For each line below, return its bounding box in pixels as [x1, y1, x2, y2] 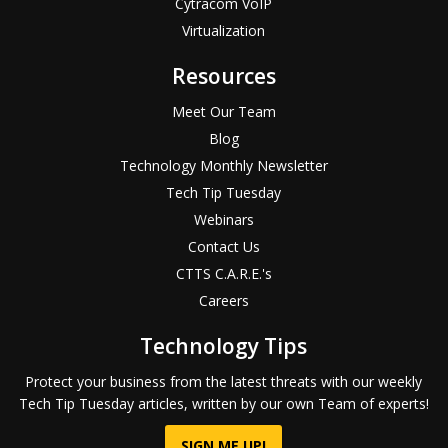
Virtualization [182, 21, 266, 41]
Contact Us [187, 237, 260, 257]
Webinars [193, 210, 254, 230]
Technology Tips [140, 332, 308, 361]
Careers [198, 291, 249, 311]
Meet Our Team [171, 102, 276, 122]
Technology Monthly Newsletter [119, 156, 328, 176]
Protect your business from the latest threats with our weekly [25, 372, 423, 392]
